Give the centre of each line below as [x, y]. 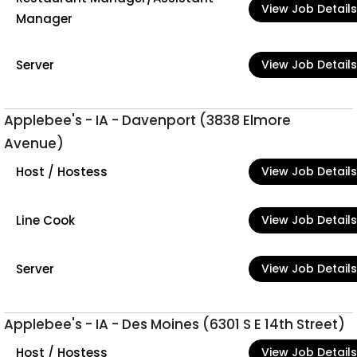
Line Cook [45, 220]
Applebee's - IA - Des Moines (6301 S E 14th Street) [175, 324]
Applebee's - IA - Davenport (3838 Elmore [147, 120]
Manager [44, 19]
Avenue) [34, 143]
